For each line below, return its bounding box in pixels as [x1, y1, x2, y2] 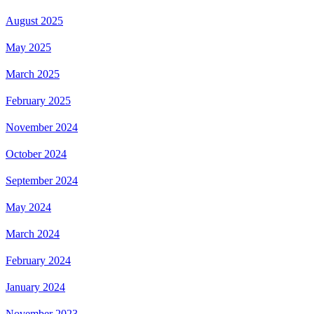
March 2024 [6, 227, 60, 240]
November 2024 [6, 121, 78, 133]
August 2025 [6, 14, 63, 27]
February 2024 [6, 254, 71, 266]
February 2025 [6, 94, 71, 107]
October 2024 [6, 147, 67, 160]
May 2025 [6, 41, 51, 53]
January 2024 [6, 280, 65, 293]
